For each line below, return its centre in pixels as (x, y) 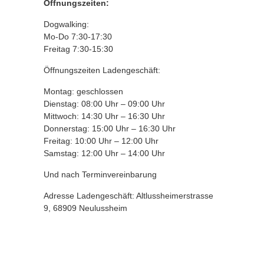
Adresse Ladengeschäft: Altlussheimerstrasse (128, 196)
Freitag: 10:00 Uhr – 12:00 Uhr (101, 141)
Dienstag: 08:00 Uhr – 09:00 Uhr (104, 104)
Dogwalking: (66, 24)
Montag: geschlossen (83, 91)
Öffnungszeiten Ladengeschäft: (102, 70)
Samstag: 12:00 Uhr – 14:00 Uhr (104, 153)
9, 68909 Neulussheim (85, 208)
